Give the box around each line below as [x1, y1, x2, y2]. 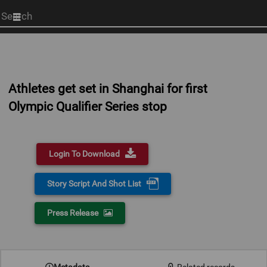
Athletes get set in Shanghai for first [8, 82, 207, 96]
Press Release [47, 208, 99, 218]
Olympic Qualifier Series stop [8, 100, 167, 114]
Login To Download [49, 149, 120, 159]
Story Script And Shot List [47, 179, 142, 188]
